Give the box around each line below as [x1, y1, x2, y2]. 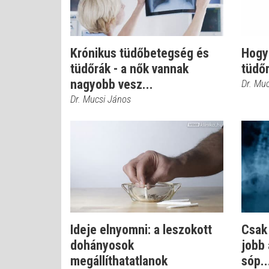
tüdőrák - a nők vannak [70, 61, 189, 76]
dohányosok [70, 238, 134, 253]
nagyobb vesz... [70, 77, 153, 92]
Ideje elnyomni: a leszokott [70, 222, 212, 237]
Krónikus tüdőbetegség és [70, 46, 209, 61]
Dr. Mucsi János [70, 93, 131, 105]
